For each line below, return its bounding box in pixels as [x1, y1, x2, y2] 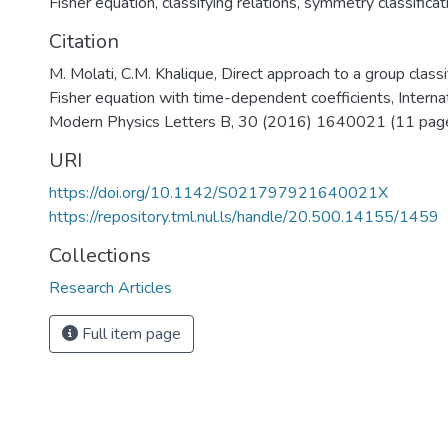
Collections [49, 242, 151, 269]
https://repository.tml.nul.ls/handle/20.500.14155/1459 [49, 206, 439, 228]
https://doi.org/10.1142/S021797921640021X [49, 182, 388, 204]
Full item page [78, 323, 181, 345]
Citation [49, 28, 119, 55]
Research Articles [49, 277, 172, 299]
